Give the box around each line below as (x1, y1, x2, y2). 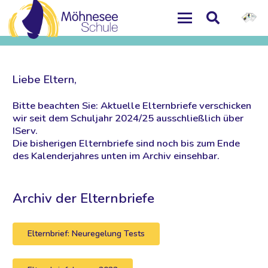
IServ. (13, 124, 38, 138)
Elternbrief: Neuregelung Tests (28, 227, 145, 239)
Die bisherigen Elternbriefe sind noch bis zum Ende (13, 136, 240, 151)
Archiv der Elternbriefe (13, 189, 154, 208)
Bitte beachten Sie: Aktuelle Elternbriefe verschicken (13, 99, 251, 113)
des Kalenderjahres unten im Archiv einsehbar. (13, 149, 220, 163)
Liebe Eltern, (13, 72, 77, 87)
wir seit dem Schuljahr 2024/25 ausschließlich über (13, 111, 243, 126)
